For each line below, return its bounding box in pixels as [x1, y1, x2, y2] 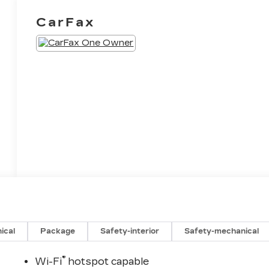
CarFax [36, 15, 95, 30]
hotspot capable [65, 256, 150, 268]
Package [40, 227, 76, 236]
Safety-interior [100, 227, 160, 236]
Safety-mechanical [184, 227, 259, 236]
